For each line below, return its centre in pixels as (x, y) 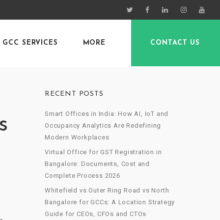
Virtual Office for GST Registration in (103, 152)
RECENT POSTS (74, 94)
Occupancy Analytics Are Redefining (103, 125)
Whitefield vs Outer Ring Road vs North (107, 190)
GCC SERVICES (30, 43)
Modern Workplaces (77, 137)
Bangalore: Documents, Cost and (97, 164)
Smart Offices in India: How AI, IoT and (107, 113)
